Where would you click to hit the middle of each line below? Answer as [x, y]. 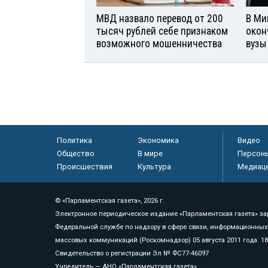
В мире [150, 153]
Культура [154, 167]
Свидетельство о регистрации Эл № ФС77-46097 [132, 253]
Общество [75, 153]
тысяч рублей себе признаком [162, 31]
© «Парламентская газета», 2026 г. [110, 201]
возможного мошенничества [159, 44]
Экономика [158, 140]
